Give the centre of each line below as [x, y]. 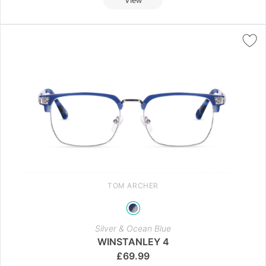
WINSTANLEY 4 [133, 241]
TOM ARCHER [133, 185]
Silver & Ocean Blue [133, 228]
